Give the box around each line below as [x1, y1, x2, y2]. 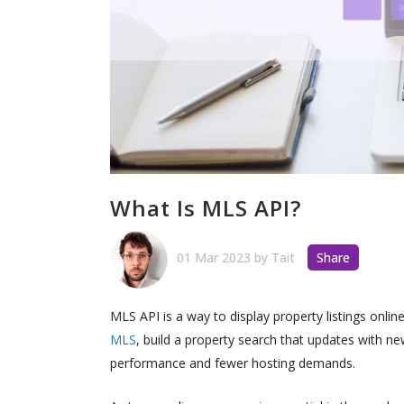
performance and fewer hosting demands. [110, 353, 355, 372]
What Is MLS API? [110, 192, 301, 223]
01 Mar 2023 [177, 248, 254, 266]
